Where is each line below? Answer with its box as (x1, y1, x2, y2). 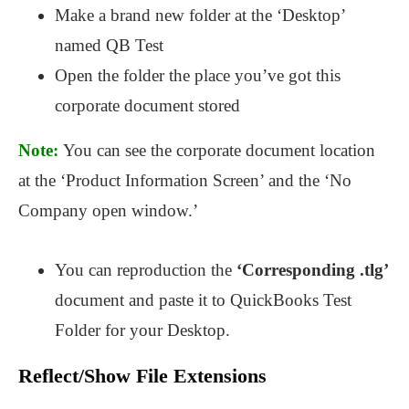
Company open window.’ (18, 201, 198, 221)
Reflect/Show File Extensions (18, 364, 267, 388)
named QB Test (55, 36, 163, 56)
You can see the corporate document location (63, 141, 375, 161)
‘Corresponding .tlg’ (232, 260, 389, 280)
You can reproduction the (55, 260, 232, 280)
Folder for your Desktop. (55, 320, 230, 341)
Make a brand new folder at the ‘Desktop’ (55, 5, 345, 26)
